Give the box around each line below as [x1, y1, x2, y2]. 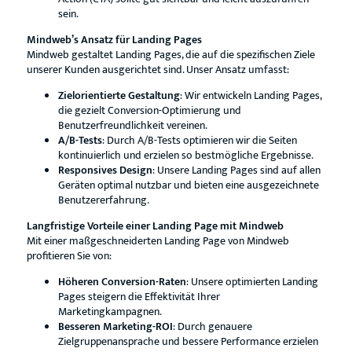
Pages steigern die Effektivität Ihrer [57, 288, 220, 306]
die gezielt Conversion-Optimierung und [57, 101, 241, 119]
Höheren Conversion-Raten [57, 273, 186, 291]
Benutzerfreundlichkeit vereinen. [57, 116, 207, 134]
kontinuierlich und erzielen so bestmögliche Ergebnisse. [57, 146, 313, 164]
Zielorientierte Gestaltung [57, 86, 180, 104]
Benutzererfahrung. [57, 191, 149, 209]
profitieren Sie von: [26, 247, 112, 265]
